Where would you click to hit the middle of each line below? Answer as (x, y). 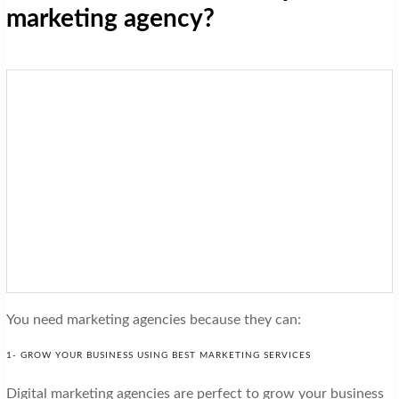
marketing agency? (110, 18)
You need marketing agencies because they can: (153, 320)
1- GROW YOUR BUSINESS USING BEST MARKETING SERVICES (158, 356)
